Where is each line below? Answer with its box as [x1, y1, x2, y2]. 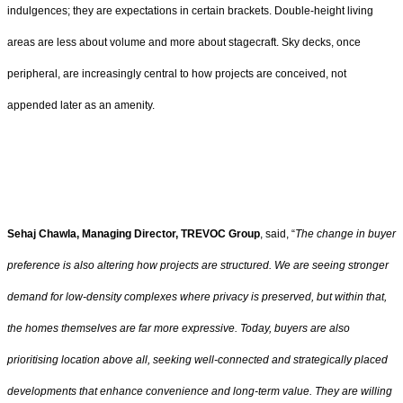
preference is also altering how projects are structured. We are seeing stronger [7, 259, 389, 273]
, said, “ [260, 228, 295, 241]
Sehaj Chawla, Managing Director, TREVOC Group [7, 228, 260, 241]
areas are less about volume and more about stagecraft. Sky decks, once [7, 35, 361, 49]
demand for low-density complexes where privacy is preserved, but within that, [7, 291, 387, 304]
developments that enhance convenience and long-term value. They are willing [7, 385, 392, 399]
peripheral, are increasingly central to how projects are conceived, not [7, 67, 346, 80]
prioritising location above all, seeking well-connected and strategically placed [7, 354, 388, 367]
